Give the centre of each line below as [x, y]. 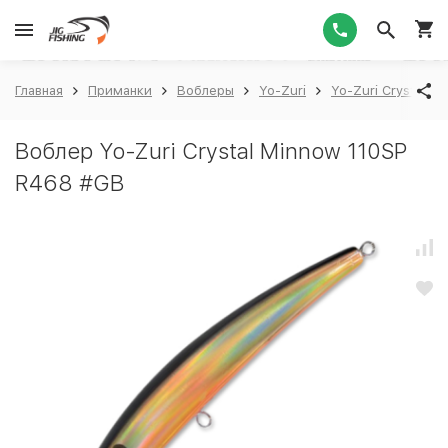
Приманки [120, 90]
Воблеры [205, 90]
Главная [39, 90]
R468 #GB [69, 183]
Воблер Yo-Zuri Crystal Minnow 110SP [211, 151]
